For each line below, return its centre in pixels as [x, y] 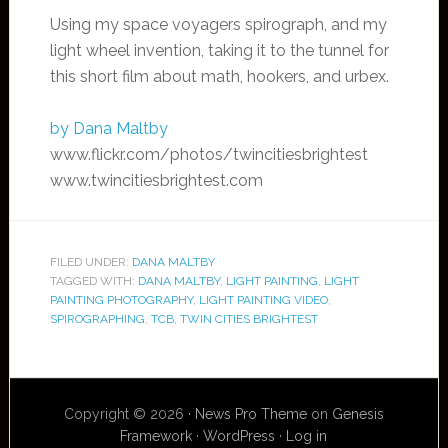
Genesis [357, 414]
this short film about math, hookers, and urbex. [219, 76]
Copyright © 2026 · [129, 414]
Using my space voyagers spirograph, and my [218, 24]
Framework [156, 436]
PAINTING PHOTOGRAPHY [121, 300]
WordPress [239, 436]
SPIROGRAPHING [97, 319]
